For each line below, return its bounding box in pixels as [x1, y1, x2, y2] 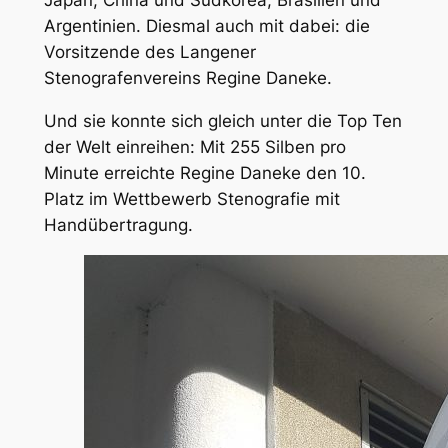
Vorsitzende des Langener [43, 42, 256, 63]
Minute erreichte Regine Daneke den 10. [43, 162, 366, 183]
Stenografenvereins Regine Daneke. [43, 68, 332, 89]
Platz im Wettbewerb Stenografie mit [43, 188, 340, 209]
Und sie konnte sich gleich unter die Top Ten [43, 110, 402, 131]
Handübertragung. [43, 214, 193, 235]
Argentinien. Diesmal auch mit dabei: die [43, 16, 370, 37]
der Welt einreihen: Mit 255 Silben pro [43, 136, 346, 157]
